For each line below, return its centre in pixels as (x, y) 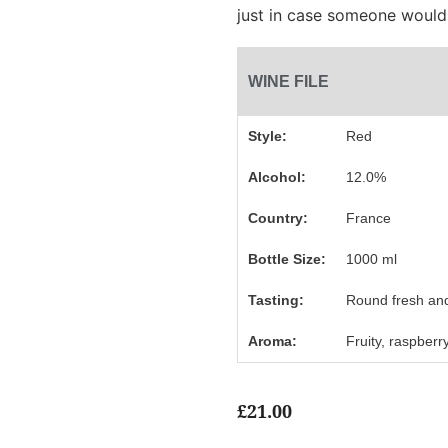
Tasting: (275, 300)
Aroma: (272, 341)
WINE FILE (288, 81)
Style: (267, 136)
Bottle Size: (286, 259)
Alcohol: (276, 177)
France (369, 218)
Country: (277, 218)
